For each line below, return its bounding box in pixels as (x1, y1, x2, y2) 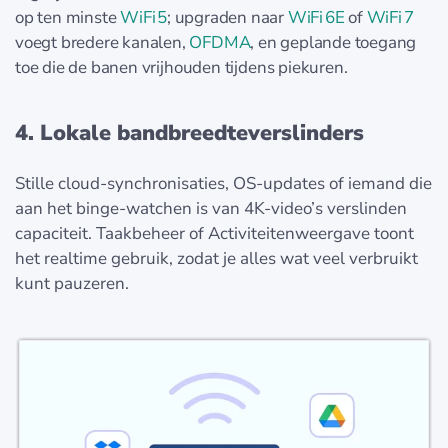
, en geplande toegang (250, 30, 417, 54)
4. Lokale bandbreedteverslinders (15, 117, 364, 148)
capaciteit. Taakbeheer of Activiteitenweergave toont (15, 221, 414, 245)
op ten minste (15, 5, 121, 29)
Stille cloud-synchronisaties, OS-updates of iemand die (15, 171, 432, 195)
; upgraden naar (167, 5, 288, 29)
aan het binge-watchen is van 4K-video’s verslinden (15, 196, 407, 220)
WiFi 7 (366, 5, 414, 29)
